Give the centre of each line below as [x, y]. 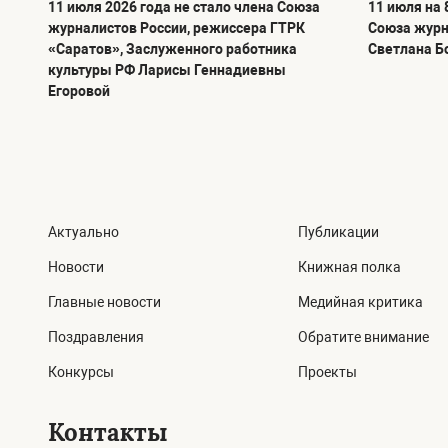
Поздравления [96, 337]
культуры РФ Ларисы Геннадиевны [167, 70]
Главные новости [104, 302]
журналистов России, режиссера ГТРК [176, 28]
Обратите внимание [363, 337]
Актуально [83, 232]
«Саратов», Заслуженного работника [172, 49]
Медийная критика [360, 302]
